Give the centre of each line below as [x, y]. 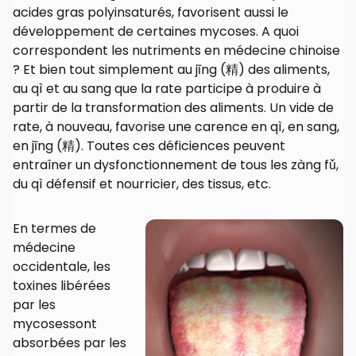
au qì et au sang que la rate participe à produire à [167, 89]
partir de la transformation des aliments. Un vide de [173, 108]
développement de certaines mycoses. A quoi [156, 32]
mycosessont [55, 324]
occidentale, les [62, 267]
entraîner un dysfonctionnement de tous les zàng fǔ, [176, 165]
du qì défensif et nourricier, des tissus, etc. [142, 184]
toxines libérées [62, 286]
